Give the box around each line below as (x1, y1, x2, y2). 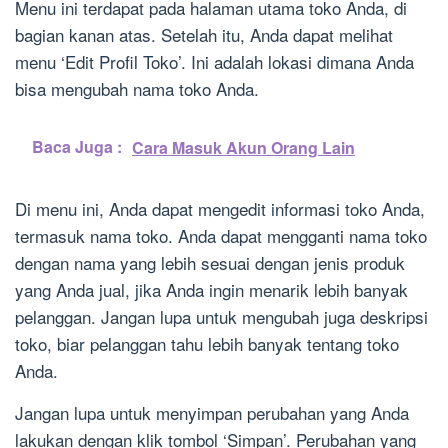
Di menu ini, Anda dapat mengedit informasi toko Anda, (15, 196, 425, 222)
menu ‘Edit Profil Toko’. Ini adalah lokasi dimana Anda (15, 49, 414, 75)
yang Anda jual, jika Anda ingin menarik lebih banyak (15, 277, 408, 303)
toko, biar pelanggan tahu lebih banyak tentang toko (15, 331, 399, 357)
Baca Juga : (32, 135, 122, 159)
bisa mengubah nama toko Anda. (15, 76, 259, 102)
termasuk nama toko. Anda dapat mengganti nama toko (15, 223, 427, 249)
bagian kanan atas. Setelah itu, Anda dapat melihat (15, 22, 393, 48)
